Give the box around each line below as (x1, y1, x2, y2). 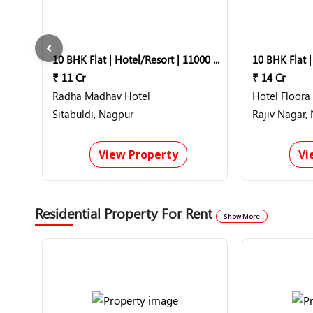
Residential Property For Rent (35, 203, 216, 222)
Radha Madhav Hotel (52, 89, 150, 103)
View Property (98, 147, 178, 162)
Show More (224, 212, 260, 221)
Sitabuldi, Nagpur (52, 107, 133, 121)
